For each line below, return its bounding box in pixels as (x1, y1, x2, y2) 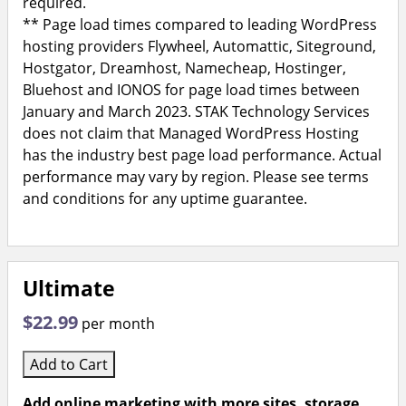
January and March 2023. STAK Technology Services (23, 101, 370, 121)
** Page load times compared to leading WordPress (23, 14, 377, 34)
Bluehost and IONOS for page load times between (23, 80, 360, 100)
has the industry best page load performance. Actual (23, 145, 382, 165)
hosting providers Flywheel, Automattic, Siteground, (23, 36, 376, 56)
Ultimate (23, 275, 115, 303)
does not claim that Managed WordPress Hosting (23, 123, 359, 143)
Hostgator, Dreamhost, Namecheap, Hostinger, (23, 58, 346, 78)
